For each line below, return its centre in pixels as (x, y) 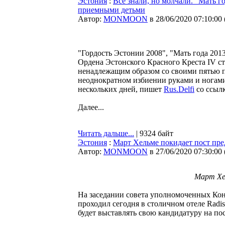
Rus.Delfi (179, 89)
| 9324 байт (154, 133)
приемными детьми (111, 10)
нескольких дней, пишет (121, 89)
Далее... (91, 107)
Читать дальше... (106, 133)
